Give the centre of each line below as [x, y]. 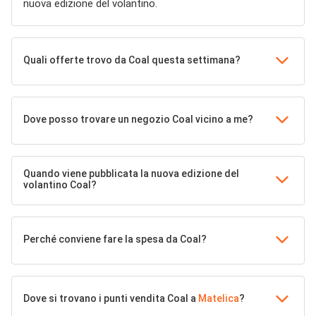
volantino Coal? [60, 184]
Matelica [219, 298]
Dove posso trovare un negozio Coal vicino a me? [138, 119]
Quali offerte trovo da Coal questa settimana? [132, 60]
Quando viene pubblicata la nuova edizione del [131, 173]
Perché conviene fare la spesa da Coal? [115, 239]
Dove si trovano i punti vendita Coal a [111, 298]
